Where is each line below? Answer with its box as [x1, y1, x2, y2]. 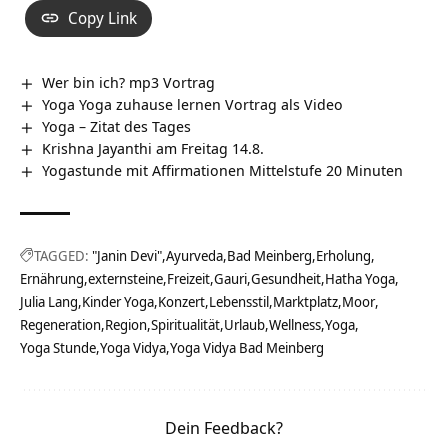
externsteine [88, 268, 163, 288]
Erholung [316, 245, 371, 265]
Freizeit [167, 268, 210, 288]
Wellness [269, 314, 321, 334]
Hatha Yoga [325, 268, 395, 288]
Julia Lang [20, 291, 78, 311]
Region [105, 314, 147, 334]
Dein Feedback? [165, 415, 283, 439]
